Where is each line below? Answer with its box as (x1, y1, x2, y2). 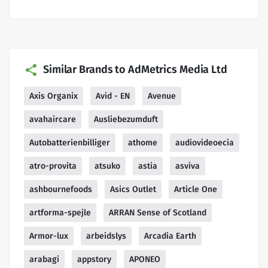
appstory (77, 254, 111, 264)
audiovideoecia (175, 137, 234, 148)
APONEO (129, 254, 160, 264)
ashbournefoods (29, 184, 92, 194)
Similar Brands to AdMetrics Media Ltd (43, 62, 227, 76)
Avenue (148, 90, 176, 101)
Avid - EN (96, 90, 130, 101)
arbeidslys (86, 230, 126, 241)
